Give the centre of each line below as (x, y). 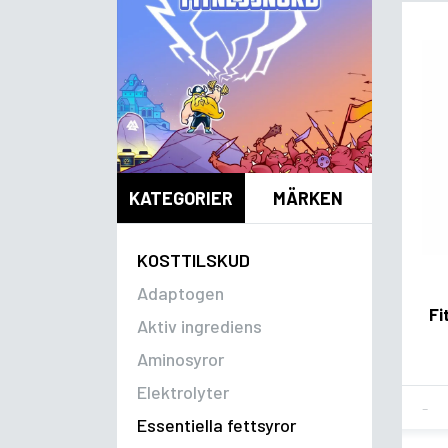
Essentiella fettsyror (216, 425)
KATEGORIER (180, 197)
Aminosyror (180, 359)
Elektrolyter (183, 392)
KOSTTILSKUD (193, 260)
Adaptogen (180, 293)
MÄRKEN (308, 197)
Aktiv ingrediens (199, 326)
